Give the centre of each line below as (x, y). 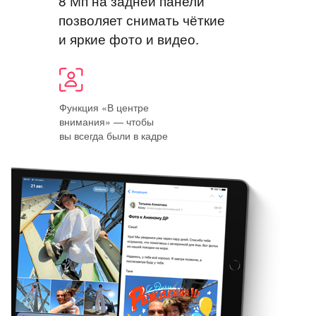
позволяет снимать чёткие (142, 19)
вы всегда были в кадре (113, 135)
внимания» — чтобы (106, 121)
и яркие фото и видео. (129, 38)
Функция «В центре (104, 107)
